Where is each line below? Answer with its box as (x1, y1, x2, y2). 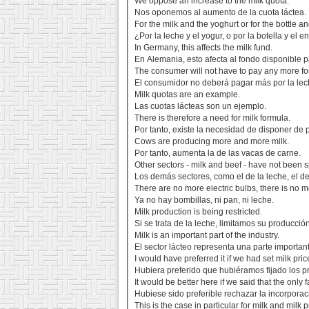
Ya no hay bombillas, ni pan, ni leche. (134, 195, 275, 206)
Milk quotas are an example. (134, 90, 241, 100)
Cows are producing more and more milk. (134, 137, 290, 147)
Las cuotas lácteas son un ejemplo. (134, 101, 267, 112)
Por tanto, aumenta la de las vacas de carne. (134, 148, 301, 159)
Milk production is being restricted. (134, 207, 263, 217)
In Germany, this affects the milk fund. (134, 43, 273, 53)
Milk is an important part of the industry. (134, 230, 280, 241)
